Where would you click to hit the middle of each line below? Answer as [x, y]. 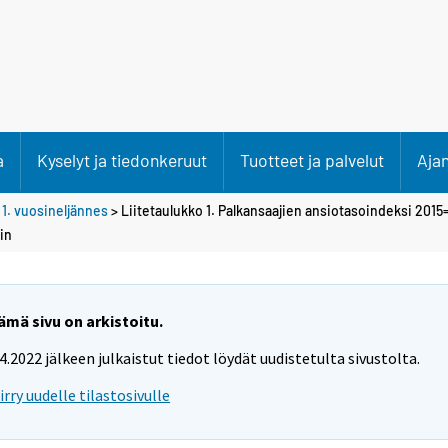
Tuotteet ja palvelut [312, 160]
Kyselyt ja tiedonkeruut [122, 160]
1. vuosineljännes [55, 210]
